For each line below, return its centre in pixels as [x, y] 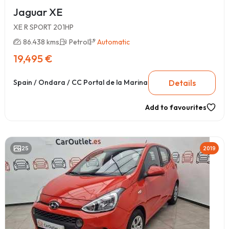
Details [182, 83]
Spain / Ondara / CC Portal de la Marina [81, 83]
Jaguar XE [38, 12]
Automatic [113, 42]
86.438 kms [41, 42]
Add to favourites [176, 107]
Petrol [79, 42]
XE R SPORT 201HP [43, 27]
